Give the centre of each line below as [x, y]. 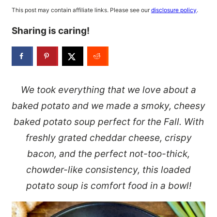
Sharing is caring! [51, 31]
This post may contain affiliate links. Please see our [81, 10]
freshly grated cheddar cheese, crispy [108, 138]
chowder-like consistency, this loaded [108, 170]
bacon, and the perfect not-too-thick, [108, 154]
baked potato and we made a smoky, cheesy [108, 106]
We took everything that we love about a [108, 90]
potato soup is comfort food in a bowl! [108, 186]
